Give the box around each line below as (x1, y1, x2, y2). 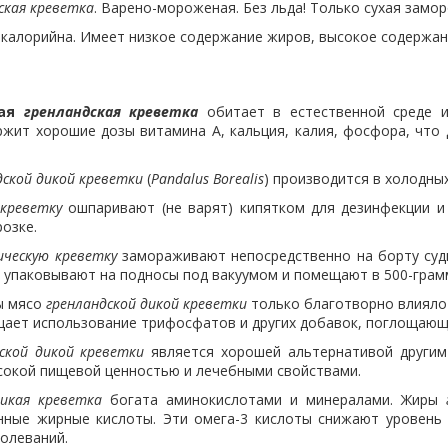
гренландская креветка (23, 102, 198, 121)
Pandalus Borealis (151, 169, 264, 188)
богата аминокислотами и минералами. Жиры (102, 390, 446, 409)
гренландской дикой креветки (46, 294, 247, 313)
